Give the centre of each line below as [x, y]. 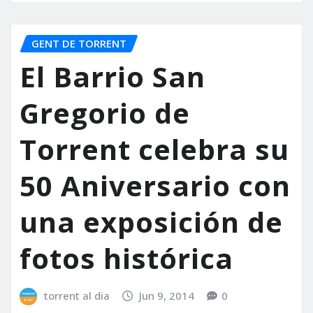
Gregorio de [105, 113]
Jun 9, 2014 [167, 296]
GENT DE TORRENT [79, 43]
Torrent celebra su [154, 150]
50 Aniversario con [155, 186]
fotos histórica [126, 259]
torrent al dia [77, 296]
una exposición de [151, 222]
